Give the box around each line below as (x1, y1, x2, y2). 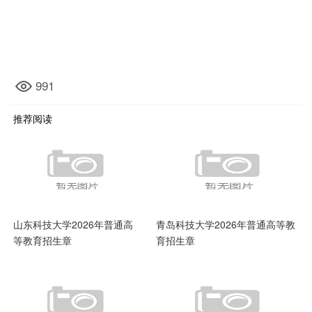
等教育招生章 (13, 233, 72, 248)
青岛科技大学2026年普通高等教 (156, 217, 295, 232)
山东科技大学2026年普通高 (13, 217, 134, 232)
